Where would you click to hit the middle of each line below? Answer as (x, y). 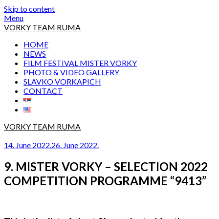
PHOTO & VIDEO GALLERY (71, 72)
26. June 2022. (75, 145)
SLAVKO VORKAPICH (62, 81)
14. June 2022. (28, 145)
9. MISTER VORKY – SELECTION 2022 (106, 166)
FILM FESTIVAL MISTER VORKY (80, 63)
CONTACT (43, 91)
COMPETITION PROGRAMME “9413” (105, 180)
